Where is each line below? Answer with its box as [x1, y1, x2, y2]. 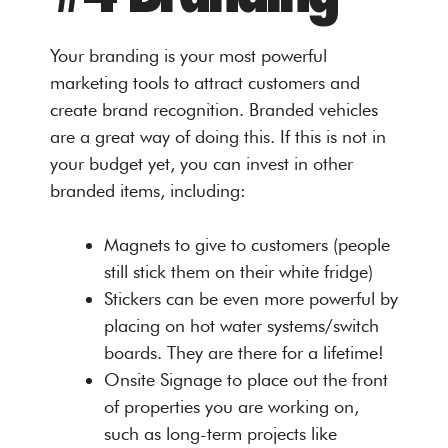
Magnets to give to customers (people [104, 233, 390, 255]
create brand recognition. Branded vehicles [50, 98, 378, 120]
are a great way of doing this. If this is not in [50, 125, 386, 147]
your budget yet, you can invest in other [50, 152, 353, 174]
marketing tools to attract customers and [50, 71, 360, 93]
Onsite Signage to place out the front [104, 368, 388, 390]
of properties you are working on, [104, 395, 359, 417]
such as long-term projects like [104, 422, 337, 444]
